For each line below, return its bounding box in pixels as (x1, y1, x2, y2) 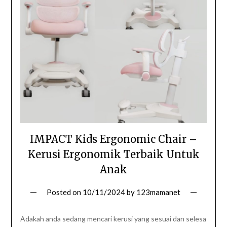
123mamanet (136, 187, 180, 197)
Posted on (47, 187, 83, 197)
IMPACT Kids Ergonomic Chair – (30, 133, 197, 146)
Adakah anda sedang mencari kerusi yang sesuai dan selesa (20, 214, 206, 223)
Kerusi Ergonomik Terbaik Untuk (27, 148, 200, 161)
